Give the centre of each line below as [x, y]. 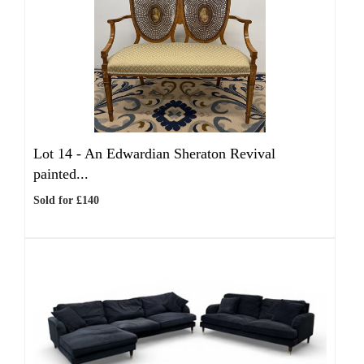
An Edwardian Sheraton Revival [180, 154]
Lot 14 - [59, 154]
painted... [61, 174]
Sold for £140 [66, 200]
